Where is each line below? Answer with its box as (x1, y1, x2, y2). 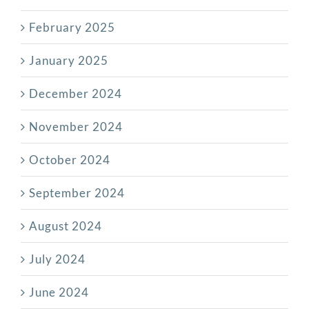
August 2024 (29, 218, 102, 233)
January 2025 (29, 52, 108, 68)
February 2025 (29, 19, 115, 34)
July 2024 (29, 251, 86, 266)
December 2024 (29, 86, 122, 101)
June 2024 (29, 284, 89, 299)
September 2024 (29, 185, 125, 200)
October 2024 (29, 152, 110, 167)
